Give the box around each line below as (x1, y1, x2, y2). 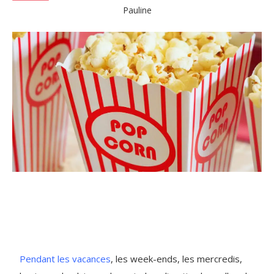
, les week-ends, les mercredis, (111, 252, 242, 265)
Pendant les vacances (20, 252, 111, 265)
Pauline (122, 4, 152, 16)
